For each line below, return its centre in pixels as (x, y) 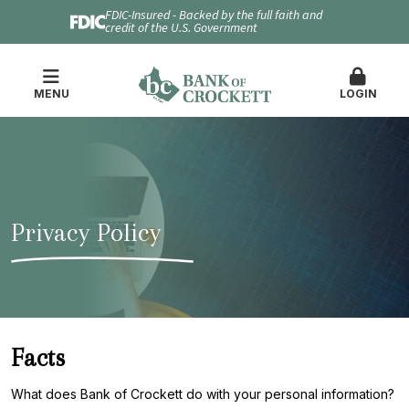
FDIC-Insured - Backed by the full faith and (213, 16)
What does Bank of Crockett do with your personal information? (203, 394)
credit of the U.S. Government (181, 28)
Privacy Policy (86, 232)
